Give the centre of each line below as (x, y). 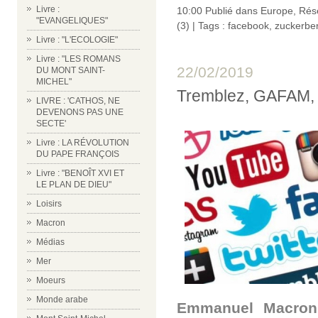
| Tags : (209, 25)
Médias (50, 242)
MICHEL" (54, 82)
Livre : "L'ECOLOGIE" (77, 40)
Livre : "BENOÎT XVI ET (80, 173)
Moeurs (51, 280)
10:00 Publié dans (219, 10)
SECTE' (51, 124)
